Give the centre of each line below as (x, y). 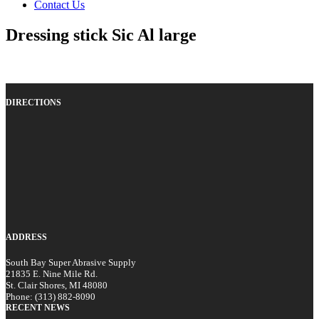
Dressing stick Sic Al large (101, 35)
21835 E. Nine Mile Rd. (52, 273)
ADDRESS (26, 237)
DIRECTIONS (33, 102)
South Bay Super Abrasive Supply (71, 262)
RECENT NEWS (38, 307)
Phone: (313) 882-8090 (51, 296)
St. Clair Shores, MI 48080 (57, 285)
